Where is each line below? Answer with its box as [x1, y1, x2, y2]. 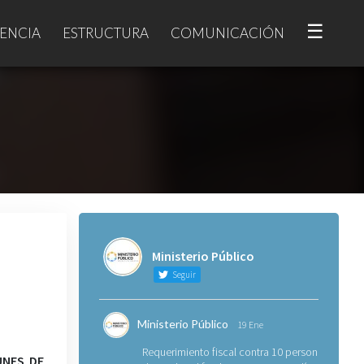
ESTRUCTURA [63, 24, 149, 41]
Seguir [170, 269, 196, 280]
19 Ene [236, 318, 263, 331]
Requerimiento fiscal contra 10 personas [141, 344, 328, 359]
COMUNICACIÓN [171, 24, 284, 41]
